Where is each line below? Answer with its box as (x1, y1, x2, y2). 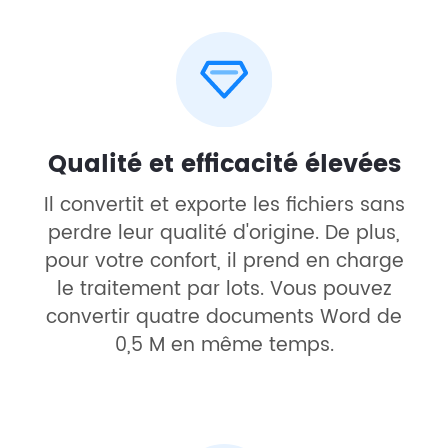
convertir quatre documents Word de (46, 301, 402, 333)
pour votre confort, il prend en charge (44, 245, 404, 277)
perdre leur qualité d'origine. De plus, (48, 217, 400, 249)
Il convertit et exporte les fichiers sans (43, 189, 405, 221)
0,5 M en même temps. (114, 329, 334, 361)
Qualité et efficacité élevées (47, 144, 401, 185)
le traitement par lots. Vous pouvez (56, 273, 392, 305)
